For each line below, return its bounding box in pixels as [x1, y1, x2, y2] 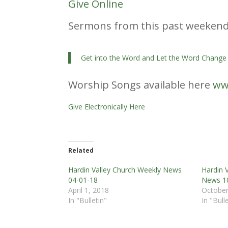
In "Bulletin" [68, 195, 107, 205]
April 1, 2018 [68, 185, 109, 195]
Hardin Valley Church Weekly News [68, 164, 182, 175]
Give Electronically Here [68, 101, 146, 111]
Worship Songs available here [68, 77, 213, 92]
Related [68, 146, 94, 155]
